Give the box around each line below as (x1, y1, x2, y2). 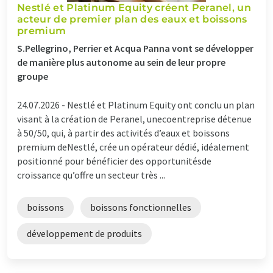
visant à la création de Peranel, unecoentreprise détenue (17, 112, 252, 125)
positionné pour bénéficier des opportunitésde (17, 154, 211, 167)
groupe (17, 69, 48, 82)
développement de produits (27, 227, 142, 239)
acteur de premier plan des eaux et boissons (17, 13, 247, 25)
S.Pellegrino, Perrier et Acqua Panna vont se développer (17, 41, 253, 54)
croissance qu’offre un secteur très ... (17, 168, 165, 181)
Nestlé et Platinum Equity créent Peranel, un (17, 1, 252, 13)
